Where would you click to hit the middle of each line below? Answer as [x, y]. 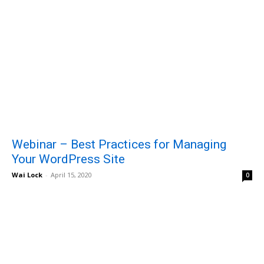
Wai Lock [27, 174]
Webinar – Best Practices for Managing [119, 144]
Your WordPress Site [68, 159]
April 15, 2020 [71, 174]
